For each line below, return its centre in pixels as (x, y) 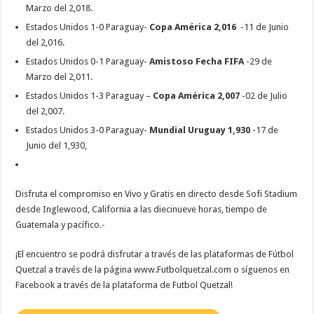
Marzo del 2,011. (60, 77)
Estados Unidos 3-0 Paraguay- (88, 130)
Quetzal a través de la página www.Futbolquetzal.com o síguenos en (153, 270)
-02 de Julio (265, 96)
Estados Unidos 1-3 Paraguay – (90, 96)
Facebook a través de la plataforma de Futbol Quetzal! (124, 285)
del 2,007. (46, 111)
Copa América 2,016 (195, 27)
